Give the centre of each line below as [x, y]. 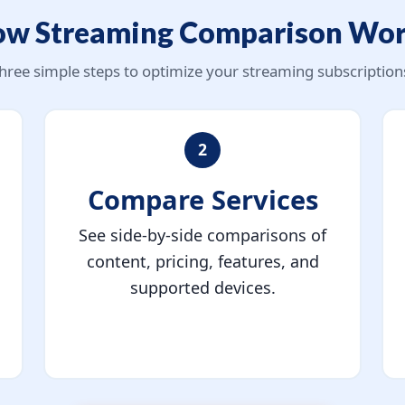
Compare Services [202, 200]
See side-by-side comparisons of [202, 235]
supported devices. [202, 288]
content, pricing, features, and [202, 262]
